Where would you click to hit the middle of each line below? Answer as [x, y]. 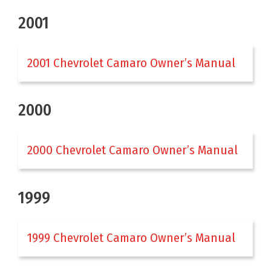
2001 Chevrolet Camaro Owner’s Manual [131, 63]
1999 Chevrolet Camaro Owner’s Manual [131, 237]
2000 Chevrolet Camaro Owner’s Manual [132, 150]
